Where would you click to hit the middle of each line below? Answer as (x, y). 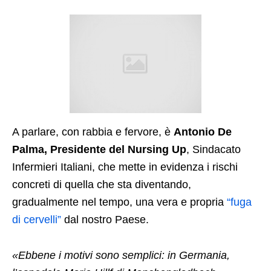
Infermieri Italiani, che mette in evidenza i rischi (125, 167)
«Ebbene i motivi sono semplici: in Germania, (121, 256)
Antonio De (203, 132)
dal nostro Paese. (105, 220)
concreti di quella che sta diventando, (102, 185)
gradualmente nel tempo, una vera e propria (119, 202)
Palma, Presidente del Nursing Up (99, 150)
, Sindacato (214, 150)
